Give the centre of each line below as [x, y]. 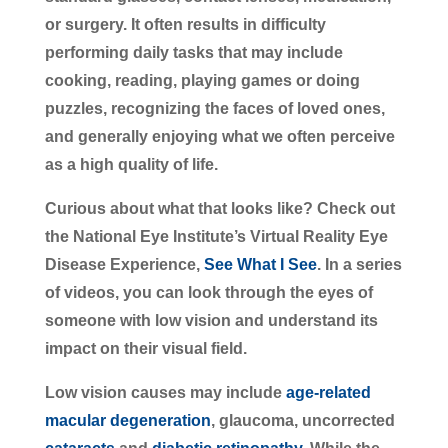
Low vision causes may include [165, 392]
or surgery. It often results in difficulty [185, 24]
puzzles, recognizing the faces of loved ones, [214, 108]
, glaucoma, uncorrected [302, 420]
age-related [328, 392]
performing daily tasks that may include [193, 52]
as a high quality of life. [131, 164]
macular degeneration [127, 420]
